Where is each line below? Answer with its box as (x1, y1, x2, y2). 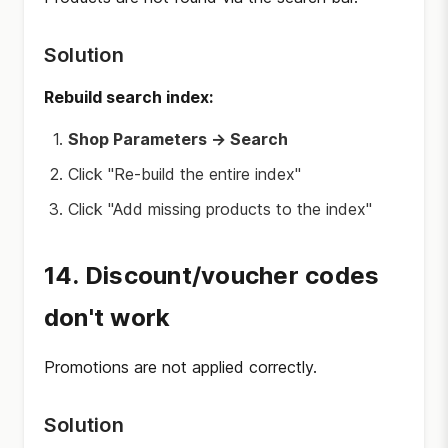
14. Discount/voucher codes (44, 261, 380, 290)
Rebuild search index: (44, 87, 213, 107)
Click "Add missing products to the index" (68, 199, 372, 219)
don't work (44, 303, 171, 332)
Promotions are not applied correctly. (44, 357, 317, 377)
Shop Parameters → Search (68, 129, 288, 149)
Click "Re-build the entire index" (68, 164, 301, 184)
